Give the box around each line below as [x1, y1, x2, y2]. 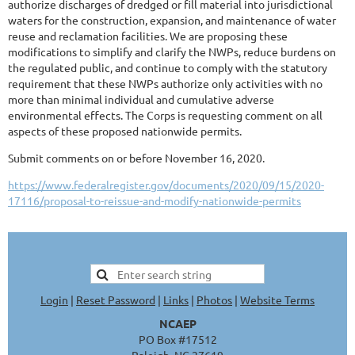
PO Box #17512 [138, 332, 217, 346]
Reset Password [76, 292, 155, 307]
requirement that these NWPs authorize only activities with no [8, 76, 323, 90]
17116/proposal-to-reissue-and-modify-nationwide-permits [8, 193, 301, 208]
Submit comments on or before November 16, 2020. [8, 151, 265, 165]
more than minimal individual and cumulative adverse [8, 92, 274, 106]
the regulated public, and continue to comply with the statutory [8, 60, 327, 74]
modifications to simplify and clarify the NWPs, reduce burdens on [8, 44, 336, 59]
